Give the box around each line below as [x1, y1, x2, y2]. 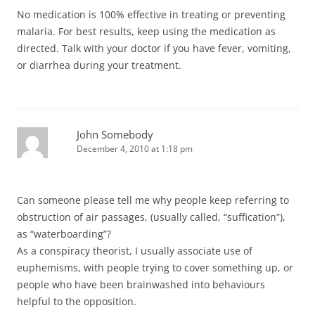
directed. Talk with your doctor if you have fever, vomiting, [17, 41, 291, 55]
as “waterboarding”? [17, 226, 111, 240]
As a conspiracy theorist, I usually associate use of [17, 243, 252, 257]
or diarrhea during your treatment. [17, 58, 181, 72]
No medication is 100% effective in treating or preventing [17, 7, 285, 21]
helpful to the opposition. [17, 294, 136, 308]
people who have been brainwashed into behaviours [17, 277, 265, 291]
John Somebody [77, 127, 153, 141]
